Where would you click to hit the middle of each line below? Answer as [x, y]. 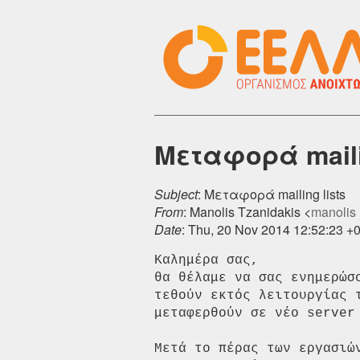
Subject [176, 194]
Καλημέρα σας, [215, 261]
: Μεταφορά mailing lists [272, 194]
